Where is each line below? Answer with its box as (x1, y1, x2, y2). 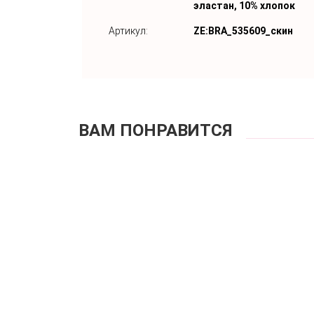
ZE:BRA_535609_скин (193, 25, 293, 36)
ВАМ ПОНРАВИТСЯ (78, 120, 232, 140)
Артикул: (109, 25, 148, 36)
